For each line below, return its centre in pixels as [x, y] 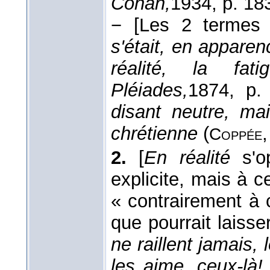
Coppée [236, 134]
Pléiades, [149, 90]
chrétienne [154, 134]
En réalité [187, 158]
